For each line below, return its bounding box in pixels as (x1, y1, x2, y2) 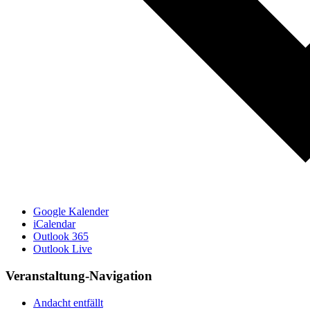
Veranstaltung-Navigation (6, 268, 152, 283)
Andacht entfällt (33, 296, 103, 309)
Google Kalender (33, 206, 109, 218)
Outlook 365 (33, 230, 89, 243)
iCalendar (33, 218, 75, 230)
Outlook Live (33, 243, 92, 255)
